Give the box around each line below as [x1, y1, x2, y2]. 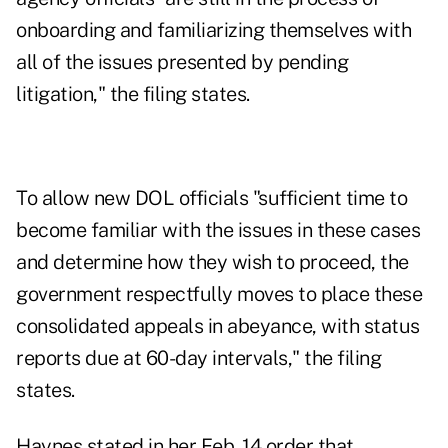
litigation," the [16, 82, 143, 107]
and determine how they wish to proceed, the [16, 250, 409, 275]
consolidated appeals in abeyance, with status [16, 314, 420, 339]
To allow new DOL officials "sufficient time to [16, 186, 407, 211]
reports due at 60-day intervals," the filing [16, 346, 381, 371]
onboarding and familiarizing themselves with [16, 18, 411, 43]
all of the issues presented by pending [16, 50, 348, 75]
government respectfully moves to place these [16, 282, 422, 307]
